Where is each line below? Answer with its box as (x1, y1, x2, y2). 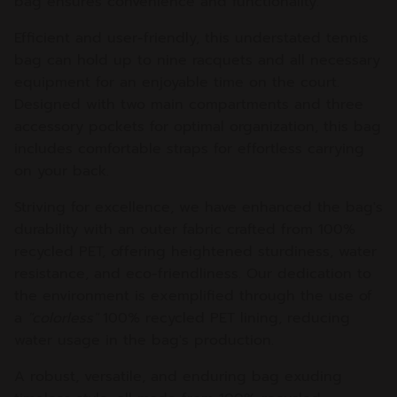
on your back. (14, 160, 109, 182)
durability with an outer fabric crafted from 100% (14, 219, 355, 240)
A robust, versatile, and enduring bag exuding (14, 366, 342, 387)
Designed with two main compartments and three (14, 94, 363, 115)
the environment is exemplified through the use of (14, 285, 372, 307)
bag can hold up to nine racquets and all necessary (14, 50, 380, 71)
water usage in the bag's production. (14, 330, 274, 351)
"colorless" (27, 307, 97, 329)
